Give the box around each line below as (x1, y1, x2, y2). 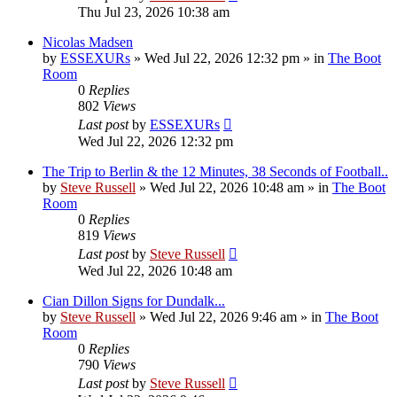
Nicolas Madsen (43, 34, 133, 50)
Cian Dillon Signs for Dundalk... (43, 292, 225, 308)
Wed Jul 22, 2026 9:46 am (150, 308, 297, 324)
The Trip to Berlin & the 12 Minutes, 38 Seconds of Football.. (43, 163, 388, 179)
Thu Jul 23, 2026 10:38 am (78, 4, 230, 19)
